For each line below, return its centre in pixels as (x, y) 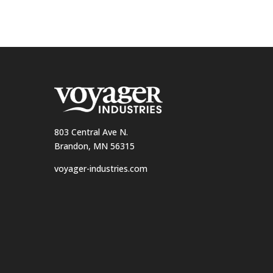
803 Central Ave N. (91, 132)
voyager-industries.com (101, 169)
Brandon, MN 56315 (95, 146)
